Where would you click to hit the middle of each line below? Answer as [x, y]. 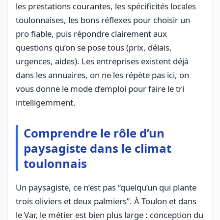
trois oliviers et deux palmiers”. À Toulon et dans [106, 201]
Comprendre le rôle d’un [94, 133]
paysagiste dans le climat [97, 148]
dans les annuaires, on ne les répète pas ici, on [102, 75]
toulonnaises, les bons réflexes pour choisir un [103, 20]
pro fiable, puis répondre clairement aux [91, 33]
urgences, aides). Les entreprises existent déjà [102, 61]
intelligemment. [46, 102]
